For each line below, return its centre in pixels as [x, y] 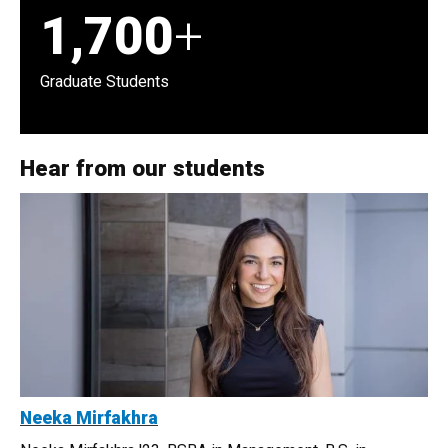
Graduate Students [106, 82]
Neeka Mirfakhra [89, 418]
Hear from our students [142, 168]
